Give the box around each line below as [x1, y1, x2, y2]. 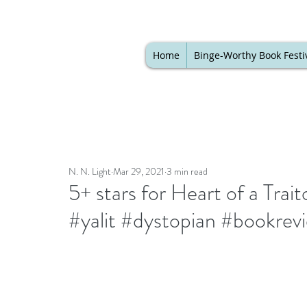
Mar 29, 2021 [113, 164, 164, 178]
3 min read [167, 164, 208, 178]
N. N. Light [69, 164, 111, 178]
